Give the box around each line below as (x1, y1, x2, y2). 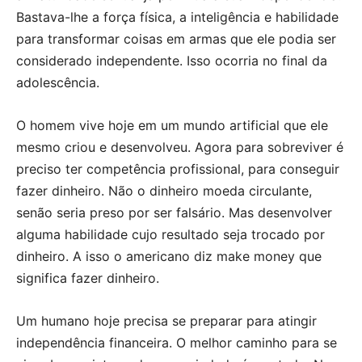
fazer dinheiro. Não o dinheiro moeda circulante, (16, 183, 312, 200)
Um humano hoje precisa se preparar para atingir (16, 313, 317, 330)
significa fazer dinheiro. (16, 270, 159, 287)
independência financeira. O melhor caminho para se (16, 335, 337, 351)
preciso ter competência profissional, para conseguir (16, 161, 339, 178)
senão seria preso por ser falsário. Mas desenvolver (16, 204, 332, 221)
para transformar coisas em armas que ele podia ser (16, 31, 336, 48)
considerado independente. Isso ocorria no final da (16, 53, 327, 69)
